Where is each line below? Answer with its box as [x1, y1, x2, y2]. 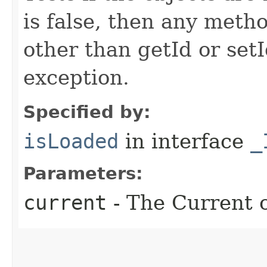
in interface [119, 129, 250, 153]
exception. [23, 65, 129, 89]
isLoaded [23, 129, 119, 153]
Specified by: [23, 101, 151, 122]
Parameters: [23, 163, 143, 184]
